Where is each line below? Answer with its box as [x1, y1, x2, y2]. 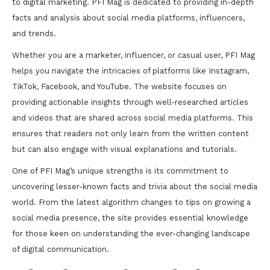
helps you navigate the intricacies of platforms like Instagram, [12, 66, 249, 75]
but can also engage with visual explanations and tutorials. [12, 145, 237, 154]
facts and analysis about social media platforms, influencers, [12, 13, 245, 22]
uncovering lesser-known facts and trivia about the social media [12, 182, 257, 191]
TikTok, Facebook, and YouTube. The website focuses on [12, 82, 227, 91]
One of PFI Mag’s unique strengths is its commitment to [12, 166, 228, 175]
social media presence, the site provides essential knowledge [12, 213, 248, 222]
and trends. [12, 29, 56, 38]
